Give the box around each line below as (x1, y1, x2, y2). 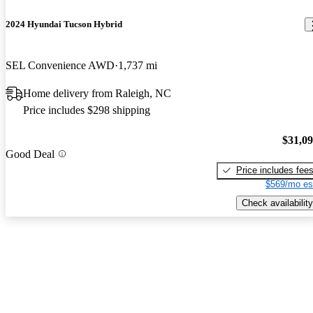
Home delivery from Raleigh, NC (23, 87, 171, 100)
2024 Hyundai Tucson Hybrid (6, 19, 122, 30)
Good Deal (6, 147, 54, 160)
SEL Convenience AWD (6, 59, 115, 72)
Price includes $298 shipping (23, 104, 150, 117)
